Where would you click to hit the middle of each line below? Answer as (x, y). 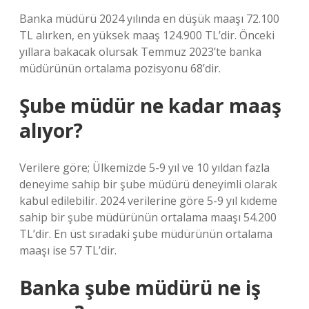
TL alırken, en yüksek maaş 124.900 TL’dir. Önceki (147, 35)
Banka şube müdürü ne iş (140, 288)
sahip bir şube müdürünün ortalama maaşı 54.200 (148, 217)
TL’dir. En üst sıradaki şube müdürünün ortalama (146, 234)
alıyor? (51, 130)
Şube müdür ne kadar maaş (150, 106)
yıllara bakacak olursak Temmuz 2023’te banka (140, 52)
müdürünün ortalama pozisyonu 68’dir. (120, 68)
